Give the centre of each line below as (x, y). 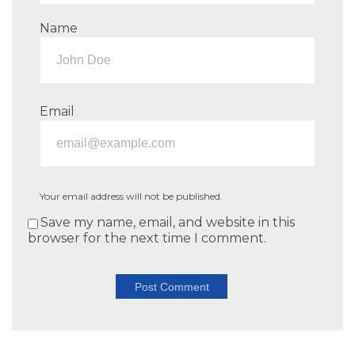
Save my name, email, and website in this (168, 222)
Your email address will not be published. (131, 196)
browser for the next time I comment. (147, 238)
